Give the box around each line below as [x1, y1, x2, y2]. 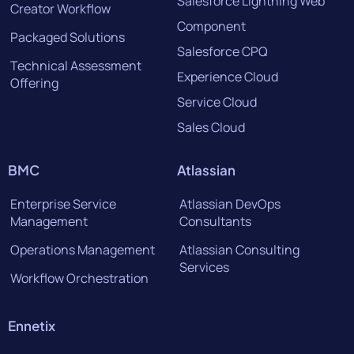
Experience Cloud [177, 68, 278, 85]
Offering [10, 74, 58, 92]
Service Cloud [177, 93, 257, 111]
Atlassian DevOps [179, 195, 281, 213]
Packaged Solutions [10, 28, 125, 46]
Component [177, 17, 246, 35]
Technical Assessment [10, 57, 141, 74]
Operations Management [10, 241, 155, 258]
